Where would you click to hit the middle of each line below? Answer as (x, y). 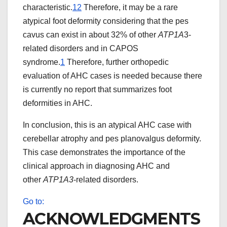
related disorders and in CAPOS (81, 49)
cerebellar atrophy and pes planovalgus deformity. (112, 139)
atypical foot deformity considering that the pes (106, 21)
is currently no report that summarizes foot (97, 90)
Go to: (33, 202)
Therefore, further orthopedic (117, 62)
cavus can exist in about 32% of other (90, 35)
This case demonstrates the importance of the (104, 153)
